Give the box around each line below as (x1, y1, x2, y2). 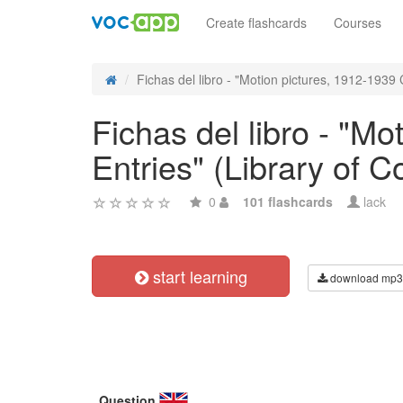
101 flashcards (243, 193, 333, 210)
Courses (334, 13, 381, 31)
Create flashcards (206, 13, 307, 31)
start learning (148, 264, 247, 288)
